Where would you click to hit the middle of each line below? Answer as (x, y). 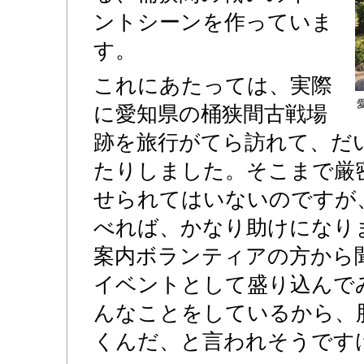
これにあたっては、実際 (213, 85)
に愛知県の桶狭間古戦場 (210, 113)
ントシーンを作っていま (213, 22)
